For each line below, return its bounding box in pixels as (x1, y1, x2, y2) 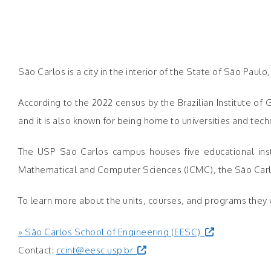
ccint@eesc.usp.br (56, 244, 133, 256)
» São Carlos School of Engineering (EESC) (18, 226, 201, 238)
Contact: (18, 244, 56, 256)
